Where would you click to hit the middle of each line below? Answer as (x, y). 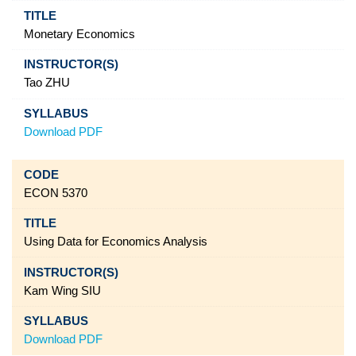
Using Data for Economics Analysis (115, 242)
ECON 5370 (55, 193)
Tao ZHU (46, 83)
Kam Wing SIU (62, 290)
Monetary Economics (79, 34)
